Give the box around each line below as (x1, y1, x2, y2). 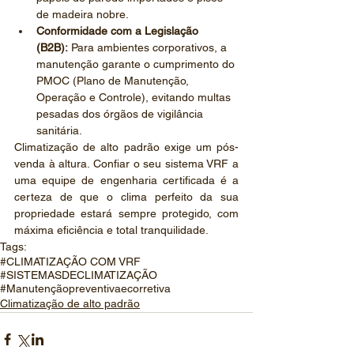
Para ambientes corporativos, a (68, 41, 230, 54)
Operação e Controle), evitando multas (36, 91, 234, 104)
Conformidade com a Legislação (36, 24, 201, 37)
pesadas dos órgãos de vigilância (36, 107, 206, 120)
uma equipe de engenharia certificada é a (14, 174, 239, 186)
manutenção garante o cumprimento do (36, 58, 238, 70)
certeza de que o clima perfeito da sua (14, 190, 239, 203)
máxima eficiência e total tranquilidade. (14, 224, 209, 236)
